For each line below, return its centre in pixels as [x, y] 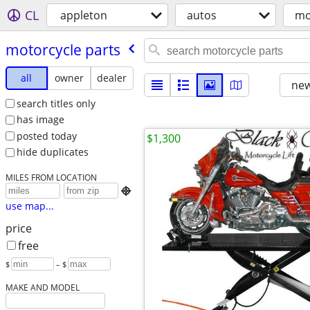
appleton [84, 15]
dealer [112, 77]
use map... [29, 206]
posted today [46, 136]
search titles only [56, 103]
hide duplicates [52, 152]
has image [40, 120]
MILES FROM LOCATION [51, 177]
